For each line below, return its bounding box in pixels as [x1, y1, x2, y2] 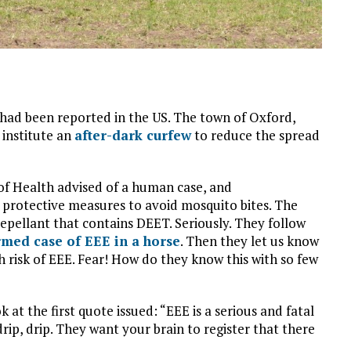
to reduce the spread [191, 125, 320, 144]
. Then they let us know [180, 231, 319, 250]
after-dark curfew [74, 125, 191, 144]
